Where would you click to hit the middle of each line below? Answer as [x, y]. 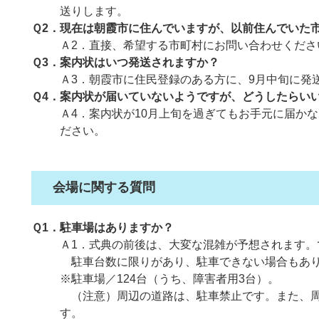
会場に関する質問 [104, 188]
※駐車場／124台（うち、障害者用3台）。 [169, 279]
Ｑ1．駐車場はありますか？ [103, 228]
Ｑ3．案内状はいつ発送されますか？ [125, 62]
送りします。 [94, 11]
